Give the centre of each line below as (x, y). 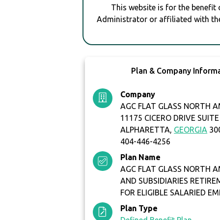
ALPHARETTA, (147, 130)
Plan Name (141, 157)
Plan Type (139, 208)
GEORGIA (191, 130)
